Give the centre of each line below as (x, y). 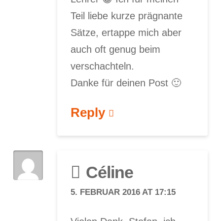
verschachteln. (103, 66)
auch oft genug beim (116, 49)
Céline (109, 172)
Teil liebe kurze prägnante (127, 16)
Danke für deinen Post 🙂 (126, 83)
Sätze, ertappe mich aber (126, 32)
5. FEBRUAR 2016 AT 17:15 (123, 192)
